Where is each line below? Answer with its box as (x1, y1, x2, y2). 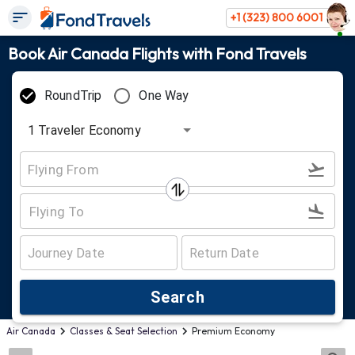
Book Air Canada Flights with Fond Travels (8, 44, 307, 63)
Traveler (38, 122, 86, 138)
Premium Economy (192, 325, 275, 337)
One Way (139, 88, 189, 103)
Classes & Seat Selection (70, 325, 177, 337)
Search (150, 287, 205, 307)
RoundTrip (44, 88, 102, 103)
